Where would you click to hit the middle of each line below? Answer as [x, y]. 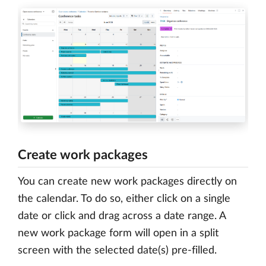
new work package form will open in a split [118, 233]
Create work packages [83, 155]
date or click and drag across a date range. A [122, 216]
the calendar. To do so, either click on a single [124, 199]
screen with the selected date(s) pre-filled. [117, 250]
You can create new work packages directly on [127, 181]
